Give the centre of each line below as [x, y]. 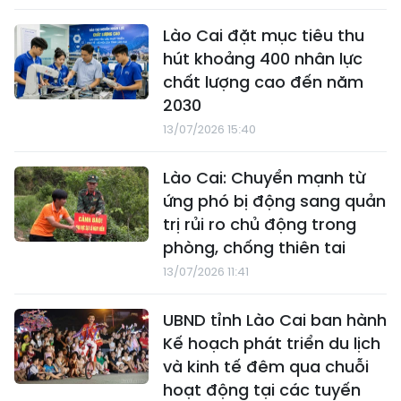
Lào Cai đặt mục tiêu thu [264, 35]
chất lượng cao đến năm [263, 81]
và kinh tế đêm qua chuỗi [266, 366]
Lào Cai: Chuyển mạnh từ [264, 177]
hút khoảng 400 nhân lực [263, 58]
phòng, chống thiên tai [254, 247]
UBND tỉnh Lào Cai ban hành [275, 320]
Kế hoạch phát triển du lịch [272, 343]
